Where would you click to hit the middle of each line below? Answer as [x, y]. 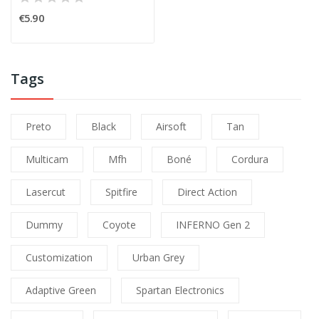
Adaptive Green [61, 291]
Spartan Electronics [180, 291]
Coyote [119, 225]
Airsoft [171, 127]
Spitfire [121, 192]
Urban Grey [158, 258]
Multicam [47, 159]
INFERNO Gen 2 [213, 225]
